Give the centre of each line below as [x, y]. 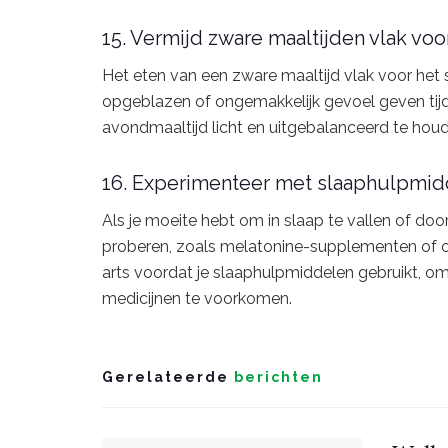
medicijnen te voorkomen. [197, 298]
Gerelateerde [165, 376]
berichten [276, 376]
